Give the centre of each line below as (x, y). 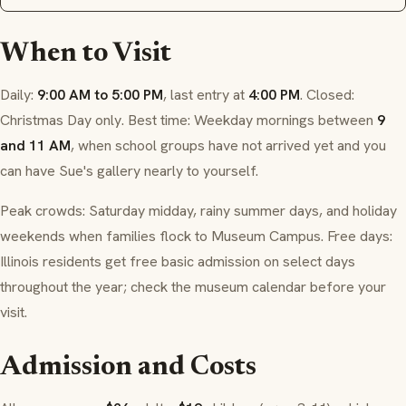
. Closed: (327, 95)
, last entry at (206, 95)
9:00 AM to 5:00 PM (100, 95)
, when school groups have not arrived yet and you (228, 146)
